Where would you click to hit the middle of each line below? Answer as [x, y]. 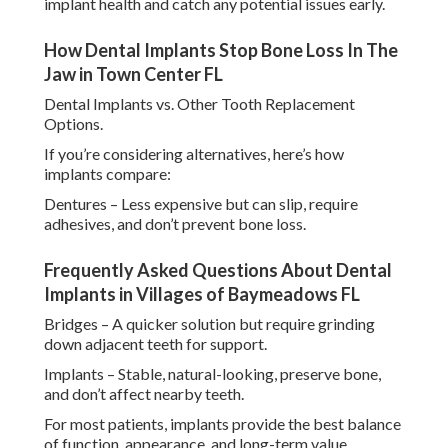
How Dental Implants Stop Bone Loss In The [221, 50]
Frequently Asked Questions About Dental [218, 270]
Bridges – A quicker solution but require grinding [209, 324]
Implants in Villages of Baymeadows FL [202, 294]
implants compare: [107, 174]
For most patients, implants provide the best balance [222, 424]
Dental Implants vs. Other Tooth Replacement [199, 104]
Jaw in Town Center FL [133, 74]
